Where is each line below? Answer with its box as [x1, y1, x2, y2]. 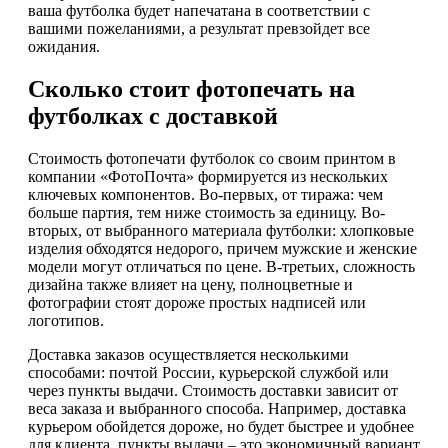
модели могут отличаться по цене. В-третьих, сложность [28, 257, 415, 275]
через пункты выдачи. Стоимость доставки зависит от [28, 381, 398, 399]
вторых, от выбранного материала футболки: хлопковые [28, 221, 414, 239]
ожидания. [28, 38, 100, 56]
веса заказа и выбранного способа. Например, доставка [28, 399, 406, 417]
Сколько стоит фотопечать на [28, 76, 355, 103]
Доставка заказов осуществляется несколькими [28, 345, 349, 363]
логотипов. [28, 311, 104, 329]
